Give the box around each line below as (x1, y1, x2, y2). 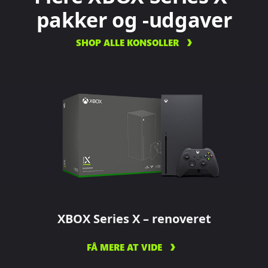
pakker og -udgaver (36, 5, 232, 33)
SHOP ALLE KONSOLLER (75, 36, 179, 48)
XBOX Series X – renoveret (57, 210, 211, 227)
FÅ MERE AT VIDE (87, 240, 162, 253)
